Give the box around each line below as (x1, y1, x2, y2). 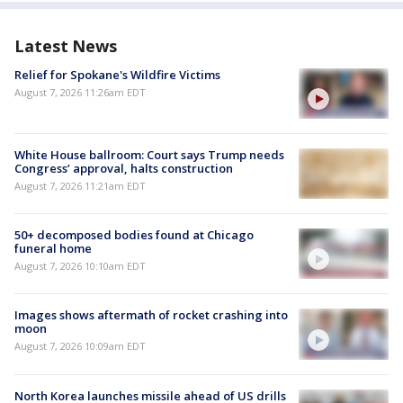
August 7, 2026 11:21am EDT (14, 178, 146, 193)
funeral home (14, 240, 92, 257)
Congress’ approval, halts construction (14, 159, 233, 176)
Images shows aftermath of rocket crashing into (14, 307, 288, 324)
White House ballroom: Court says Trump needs (14, 146, 284, 163)
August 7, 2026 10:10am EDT (14, 259, 146, 273)
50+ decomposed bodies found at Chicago (14, 227, 254, 244)
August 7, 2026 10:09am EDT (14, 339, 146, 354)
